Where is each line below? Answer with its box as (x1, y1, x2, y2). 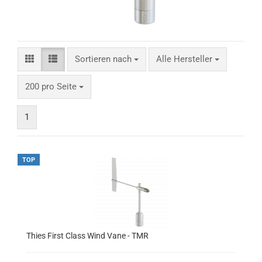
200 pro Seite (25, 81, 77, 92)
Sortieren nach (75, 54, 134, 64)
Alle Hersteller (156, 54, 215, 64)
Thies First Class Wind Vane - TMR (26, 231, 149, 240)
